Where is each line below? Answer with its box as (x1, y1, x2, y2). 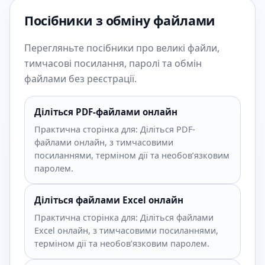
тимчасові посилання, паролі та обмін (24, 57, 202, 70)
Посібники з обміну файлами (24, 12, 215, 29)
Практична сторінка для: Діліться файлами (34, 212, 214, 223)
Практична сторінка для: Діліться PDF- (34, 124, 195, 135)
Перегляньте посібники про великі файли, (24, 41, 219, 54)
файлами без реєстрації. (24, 72, 137, 85)
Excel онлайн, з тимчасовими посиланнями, (34, 225, 218, 236)
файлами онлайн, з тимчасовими (34, 137, 173, 148)
